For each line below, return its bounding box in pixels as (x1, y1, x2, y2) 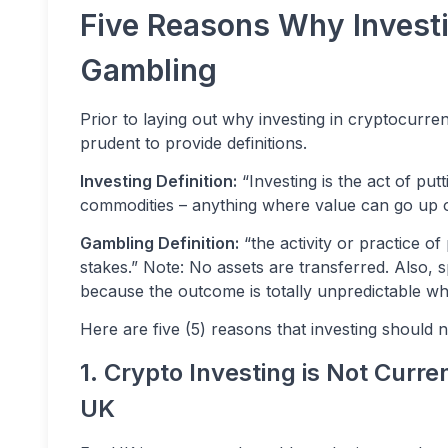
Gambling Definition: (80, 233, 239, 253)
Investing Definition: (80, 171, 237, 191)
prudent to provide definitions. (80, 133, 307, 153)
